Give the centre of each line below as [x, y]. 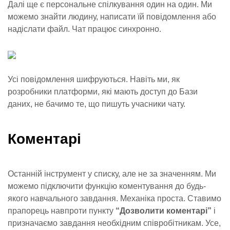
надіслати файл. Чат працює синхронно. [84, 29]
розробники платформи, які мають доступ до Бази [103, 92]
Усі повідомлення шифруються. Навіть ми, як [94, 79]
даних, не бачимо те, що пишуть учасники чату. [97, 104]
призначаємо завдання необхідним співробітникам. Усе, [114, 223]
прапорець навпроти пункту [62, 211]
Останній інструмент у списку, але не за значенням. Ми [112, 174]
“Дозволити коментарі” [164, 211]
